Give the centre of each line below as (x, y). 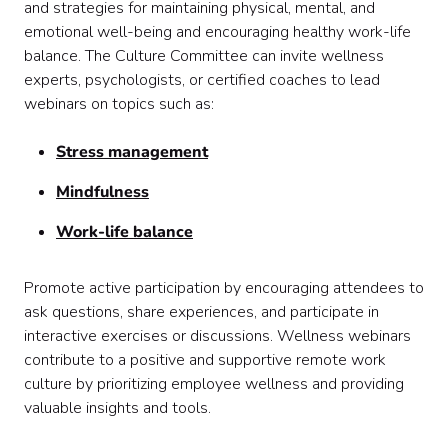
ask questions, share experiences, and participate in (201, 312)
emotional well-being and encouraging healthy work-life (217, 32)
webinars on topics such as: (119, 104)
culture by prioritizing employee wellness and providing (214, 384)
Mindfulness (102, 192)
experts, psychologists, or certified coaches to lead (202, 80)
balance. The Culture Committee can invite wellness (204, 56)
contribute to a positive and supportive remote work (205, 360)
